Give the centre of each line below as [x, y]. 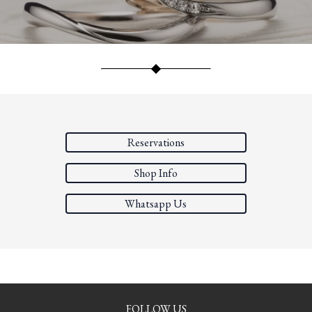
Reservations [156, 142]
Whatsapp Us [156, 203]
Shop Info [156, 173]
